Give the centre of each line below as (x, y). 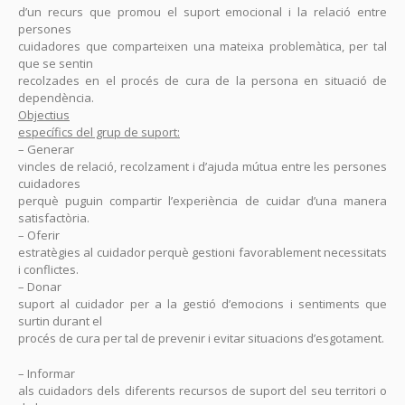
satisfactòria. (54, 218)
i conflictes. (48, 270)
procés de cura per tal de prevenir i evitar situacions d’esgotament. (201, 339)
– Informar (47, 374)
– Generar (46, 150)
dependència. (56, 98)
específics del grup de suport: (99, 132)
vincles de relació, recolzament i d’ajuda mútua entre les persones (202, 167)
